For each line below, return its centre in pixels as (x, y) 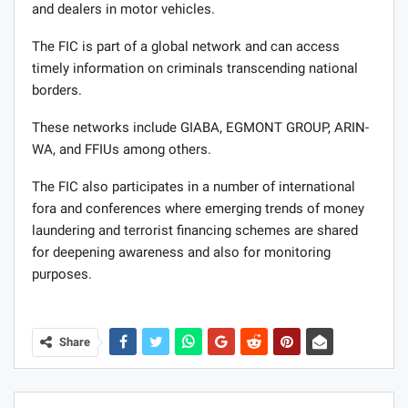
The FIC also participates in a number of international (194, 187)
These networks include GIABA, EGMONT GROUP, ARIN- (200, 128)
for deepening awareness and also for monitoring (181, 253)
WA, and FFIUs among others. (122, 150)
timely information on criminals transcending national (195, 69)
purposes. (62, 275)
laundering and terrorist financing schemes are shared (195, 231)
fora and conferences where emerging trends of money (198, 209)
